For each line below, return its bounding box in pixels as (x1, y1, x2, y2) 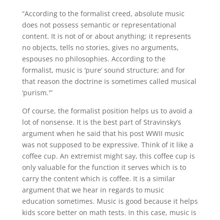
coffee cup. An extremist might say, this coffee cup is (22, 151, 195, 161)
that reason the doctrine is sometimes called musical (22, 77, 196, 86)
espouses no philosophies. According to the (22, 54, 165, 63)
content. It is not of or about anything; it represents (22, 31, 191, 41)
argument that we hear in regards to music (22, 185, 164, 194)
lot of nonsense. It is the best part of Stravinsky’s (22, 117, 181, 127)
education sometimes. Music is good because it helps (22, 196, 198, 206)
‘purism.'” (22, 88, 53, 97)
